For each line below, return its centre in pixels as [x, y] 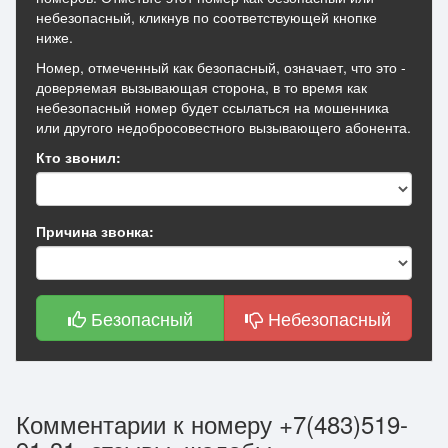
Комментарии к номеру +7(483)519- [212, 423]
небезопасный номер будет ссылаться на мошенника [212, 107]
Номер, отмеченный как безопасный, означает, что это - [221, 67]
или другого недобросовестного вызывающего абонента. [223, 127]
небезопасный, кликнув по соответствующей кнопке [206, 17]
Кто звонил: [78, 157]
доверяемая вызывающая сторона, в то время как [201, 87]
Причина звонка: [95, 231]
